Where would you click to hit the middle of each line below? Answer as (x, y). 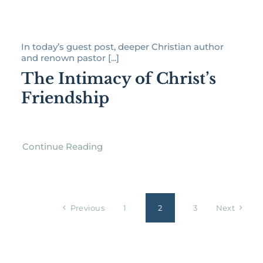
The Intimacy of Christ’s (118, 79)
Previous (87, 208)
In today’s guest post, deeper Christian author (122, 47)
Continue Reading (62, 147)
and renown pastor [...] (70, 58)
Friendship (65, 98)
